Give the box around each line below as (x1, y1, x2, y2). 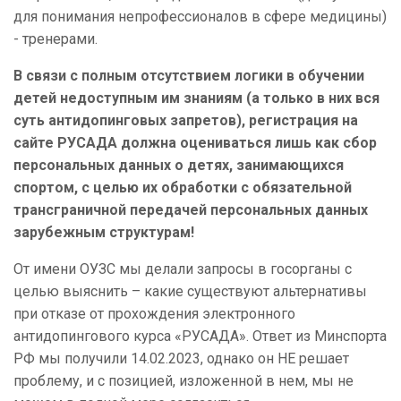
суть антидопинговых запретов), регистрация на (13, 112, 358, 130)
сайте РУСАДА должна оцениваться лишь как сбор (13, 134, 377, 152)
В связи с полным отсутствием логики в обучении (13, 67, 364, 85)
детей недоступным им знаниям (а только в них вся (13, 90, 380, 107)
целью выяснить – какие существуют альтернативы (13, 283, 367, 301)
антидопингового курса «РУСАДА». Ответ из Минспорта (13, 328, 387, 346)
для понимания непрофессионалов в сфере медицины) (13, 8, 387, 26)
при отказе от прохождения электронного (13, 305, 295, 323)
